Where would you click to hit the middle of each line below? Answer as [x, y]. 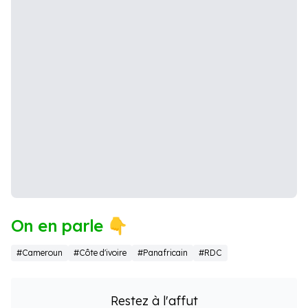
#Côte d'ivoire [100, 253]
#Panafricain [163, 253]
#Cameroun [40, 253]
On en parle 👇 [69, 226]
